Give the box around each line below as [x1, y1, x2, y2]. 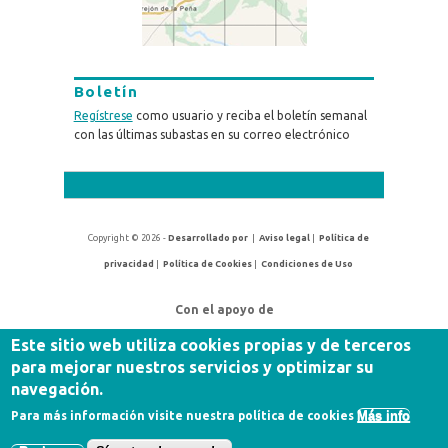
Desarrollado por [168, 233, 249, 244]
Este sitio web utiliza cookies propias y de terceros [11, 336, 412, 354]
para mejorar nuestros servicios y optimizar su [11, 358, 375, 376]
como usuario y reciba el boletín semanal [132, 109, 367, 123]
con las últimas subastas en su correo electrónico [73, 128, 350, 142]
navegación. [11, 380, 104, 398]
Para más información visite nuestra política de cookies [11, 409, 355, 422]
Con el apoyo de [174, 303, 274, 317]
